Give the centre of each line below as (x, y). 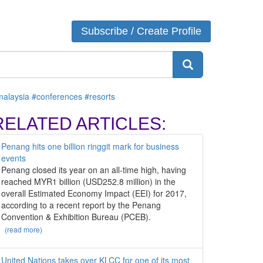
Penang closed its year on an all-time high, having (94, 170)
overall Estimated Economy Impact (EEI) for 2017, (94, 193)
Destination (65, 45)
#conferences (57, 96)
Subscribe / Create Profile (141, 31)
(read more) (23, 230)
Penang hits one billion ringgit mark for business (90, 146)
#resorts (100, 96)
